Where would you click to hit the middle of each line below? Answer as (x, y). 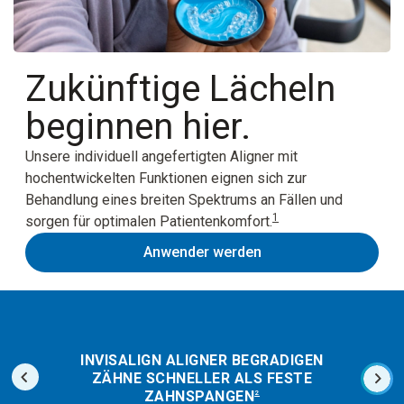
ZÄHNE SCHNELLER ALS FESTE (202, 379)
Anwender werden (202, 252)
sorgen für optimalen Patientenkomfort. (149, 222)
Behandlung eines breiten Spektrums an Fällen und (184, 200)
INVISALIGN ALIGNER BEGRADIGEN (202, 361)
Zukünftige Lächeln (180, 89)
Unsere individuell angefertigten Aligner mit (161, 157)
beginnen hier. (138, 127)
